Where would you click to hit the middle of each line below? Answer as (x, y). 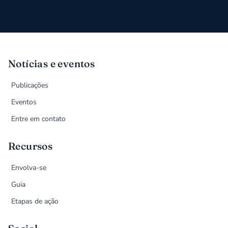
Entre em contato (39, 119)
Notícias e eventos (52, 64)
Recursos (31, 146)
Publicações (30, 85)
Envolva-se (29, 168)
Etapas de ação (35, 202)
